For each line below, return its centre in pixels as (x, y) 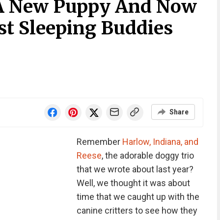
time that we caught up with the (138, 197)
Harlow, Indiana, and (160, 142)
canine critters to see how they (137, 210)
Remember (99, 142)
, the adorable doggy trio (148, 155)
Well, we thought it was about (133, 183)
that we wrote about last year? (135, 169)
